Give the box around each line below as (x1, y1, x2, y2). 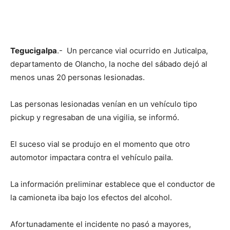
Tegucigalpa (10, 46, 57, 56)
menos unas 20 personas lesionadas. (10, 72, 145, 83)
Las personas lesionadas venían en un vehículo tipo (10, 99, 197, 109)
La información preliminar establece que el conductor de (10, 179, 215, 189)
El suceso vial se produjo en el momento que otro (10, 139, 190, 149)
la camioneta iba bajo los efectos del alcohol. (10, 193, 172, 203)
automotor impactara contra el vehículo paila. (10, 152, 173, 163)
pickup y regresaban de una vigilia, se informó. (10, 112, 179, 123)
